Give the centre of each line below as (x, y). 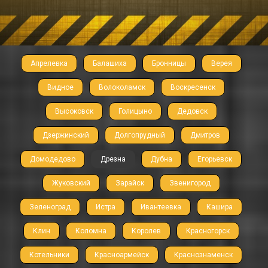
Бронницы (169, 64)
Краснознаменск (203, 255)
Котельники (49, 255)
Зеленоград (50, 207)
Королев (146, 231)
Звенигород (190, 183)
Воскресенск (193, 88)
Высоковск (74, 112)
